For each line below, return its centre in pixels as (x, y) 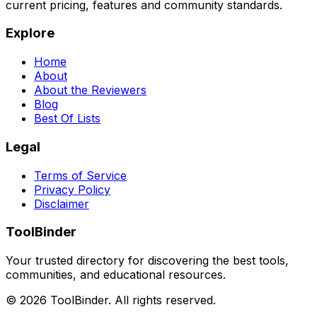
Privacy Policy (72, 189)
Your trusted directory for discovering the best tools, (147, 260)
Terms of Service (80, 175)
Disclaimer (62, 203)
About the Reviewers (90, 90)
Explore (30, 33)
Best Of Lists (67, 119)
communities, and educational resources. (116, 274)
